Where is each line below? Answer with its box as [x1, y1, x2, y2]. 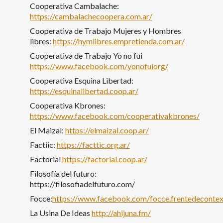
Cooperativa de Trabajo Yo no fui [30, 50, 142, 60]
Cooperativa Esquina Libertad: [30, 75, 133, 85]
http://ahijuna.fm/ [92, 208, 151, 218]
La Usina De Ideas [30, 208, 92, 218]
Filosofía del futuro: [30, 168, 97, 178]
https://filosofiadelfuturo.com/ [30, 179, 135, 189]
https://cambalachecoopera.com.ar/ [30, 11, 152, 21]
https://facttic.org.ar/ [57, 139, 130, 149]
